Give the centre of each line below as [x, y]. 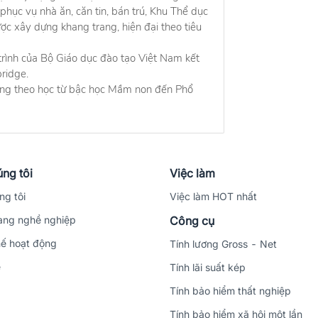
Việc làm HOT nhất [213, 196]
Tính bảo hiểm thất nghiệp [230, 290]
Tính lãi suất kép [208, 267]
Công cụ [192, 220]
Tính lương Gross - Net [223, 243]
